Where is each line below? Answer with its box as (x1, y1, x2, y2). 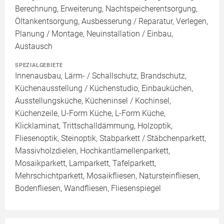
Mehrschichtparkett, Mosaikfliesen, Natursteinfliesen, (15, 171, 200, 180)
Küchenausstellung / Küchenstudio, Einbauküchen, (15, 83, 193, 93)
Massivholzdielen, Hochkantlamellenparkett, (15, 146, 170, 155)
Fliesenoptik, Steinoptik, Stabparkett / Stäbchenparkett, (15, 133, 206, 143)
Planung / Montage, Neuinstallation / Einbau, (15, 29, 173, 38)
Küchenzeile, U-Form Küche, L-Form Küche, (15, 108, 165, 118)
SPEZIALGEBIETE (15, 61, 63, 68)
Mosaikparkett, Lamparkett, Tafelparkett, (15, 158, 156, 168)
